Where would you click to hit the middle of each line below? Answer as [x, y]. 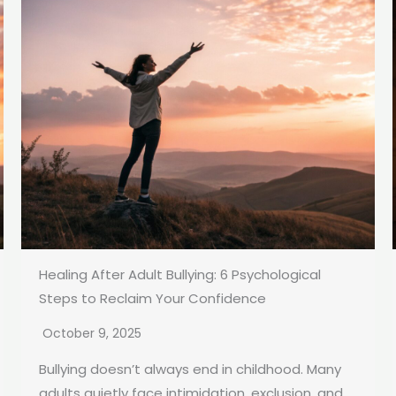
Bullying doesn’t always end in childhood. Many [190, 369]
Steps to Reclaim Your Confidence [152, 299]
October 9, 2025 [92, 334]
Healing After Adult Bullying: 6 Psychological [180, 275]
